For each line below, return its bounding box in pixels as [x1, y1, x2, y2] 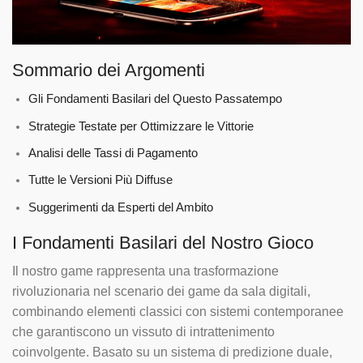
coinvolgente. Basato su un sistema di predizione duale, [12, 345, 332, 360]
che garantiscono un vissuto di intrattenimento [12, 325, 275, 340]
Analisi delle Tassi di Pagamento [28, 146, 198, 160]
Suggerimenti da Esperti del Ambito [28, 200, 213, 214]
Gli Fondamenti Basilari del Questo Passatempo [28, 92, 282, 106]
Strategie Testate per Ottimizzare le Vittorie [28, 119, 254, 133]
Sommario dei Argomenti [12, 60, 205, 81]
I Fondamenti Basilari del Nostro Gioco [12, 233, 314, 254]
